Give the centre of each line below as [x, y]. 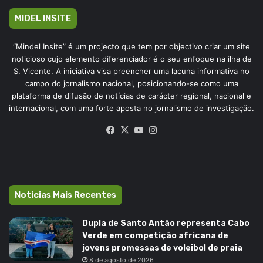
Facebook [137, 129]
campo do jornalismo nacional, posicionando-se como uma [131, 83]
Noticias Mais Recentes [65, 195]
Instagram [180, 129]
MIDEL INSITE [43, 18]
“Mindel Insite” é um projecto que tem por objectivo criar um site [131, 46]
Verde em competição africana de [155, 235]
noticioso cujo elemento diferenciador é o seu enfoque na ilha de [131, 58]
